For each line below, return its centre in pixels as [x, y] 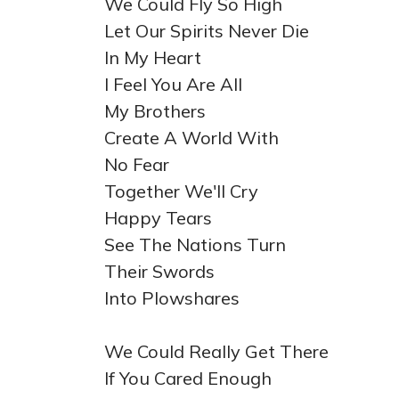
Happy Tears [158, 218]
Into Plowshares [172, 298]
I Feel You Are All [173, 84]
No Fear [137, 164]
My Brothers [155, 111]
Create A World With [191, 138]
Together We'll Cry [181, 191]
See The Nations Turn [195, 244]
